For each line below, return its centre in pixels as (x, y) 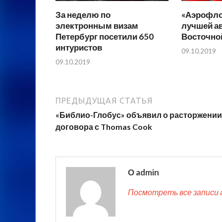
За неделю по (83, 15)
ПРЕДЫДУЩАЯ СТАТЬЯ (104, 100)
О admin (143, 172)
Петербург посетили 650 (105, 37)
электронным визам (97, 26)
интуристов (79, 48)
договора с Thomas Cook (104, 126)
